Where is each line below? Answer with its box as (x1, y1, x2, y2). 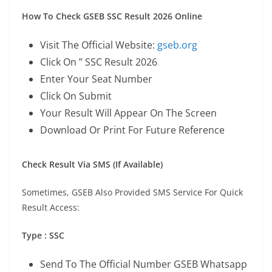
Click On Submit (40, 89, 112, 103)
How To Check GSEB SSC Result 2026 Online (22, 10, 202, 22)
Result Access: (22, 202, 80, 213)
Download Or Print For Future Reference (40, 123, 225, 137)
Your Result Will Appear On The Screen (40, 106, 217, 120)
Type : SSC (22, 229, 64, 241)
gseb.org (157, 38, 197, 52)
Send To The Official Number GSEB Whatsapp (40, 257, 247, 271)
